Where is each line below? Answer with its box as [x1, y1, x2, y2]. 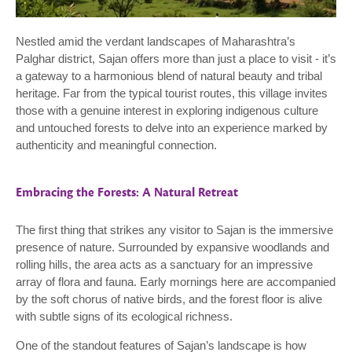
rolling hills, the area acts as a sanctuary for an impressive [16, 258, 313, 272]
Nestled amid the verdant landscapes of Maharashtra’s [16, 35, 295, 49]
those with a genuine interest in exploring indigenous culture [16, 104, 318, 118]
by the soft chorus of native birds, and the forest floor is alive [16, 292, 322, 306]
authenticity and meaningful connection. [16, 138, 217, 152]
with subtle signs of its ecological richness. [16, 310, 233, 324]
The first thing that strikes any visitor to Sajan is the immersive [16, 223, 333, 237]
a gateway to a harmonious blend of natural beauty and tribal [16, 69, 322, 83]
